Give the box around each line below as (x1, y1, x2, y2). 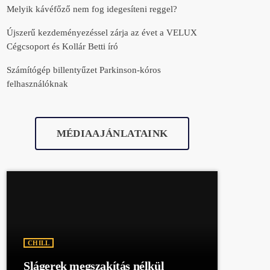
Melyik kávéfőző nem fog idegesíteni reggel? (7, 4, 177, 14)
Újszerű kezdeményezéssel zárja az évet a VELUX (7, 27, 197, 37)
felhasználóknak (7, 78, 68, 89)
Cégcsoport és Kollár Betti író (7, 41, 118, 51)
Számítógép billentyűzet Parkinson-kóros (7, 64, 161, 75)
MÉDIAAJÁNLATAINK (56, 127, 168, 139)
